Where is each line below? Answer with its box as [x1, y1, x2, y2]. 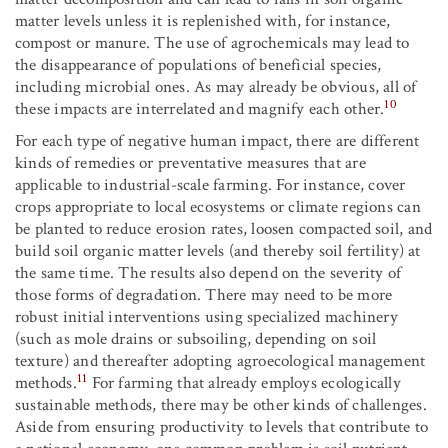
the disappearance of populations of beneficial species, [15, 54, 382, 77]
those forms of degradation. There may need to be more [15, 284, 393, 307]
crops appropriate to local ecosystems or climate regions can [15, 196, 421, 219]
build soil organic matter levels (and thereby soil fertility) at [15, 240, 421, 263]
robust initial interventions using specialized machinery [15, 306, 398, 329]
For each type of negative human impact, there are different [15, 130, 420, 153]
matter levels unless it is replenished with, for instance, [15, 10, 391, 33]
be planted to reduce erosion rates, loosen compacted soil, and [15, 218, 433, 241]
